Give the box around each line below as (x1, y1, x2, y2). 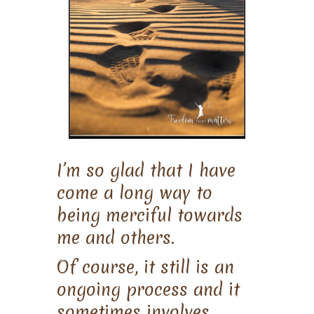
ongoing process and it (56, 278, 240, 301)
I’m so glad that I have (56, 158, 235, 182)
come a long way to (56, 181, 212, 205)
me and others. (56, 226, 175, 250)
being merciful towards (56, 203, 243, 227)
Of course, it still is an (56, 255, 234, 279)
